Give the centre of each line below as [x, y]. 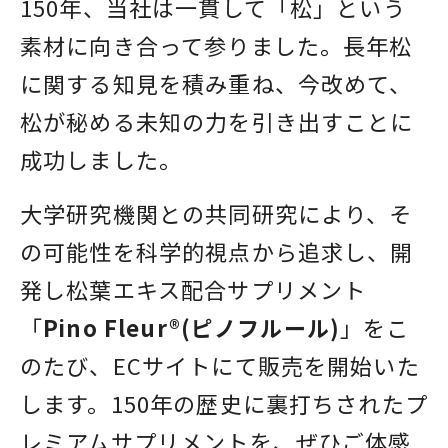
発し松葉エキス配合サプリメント [193, 288]
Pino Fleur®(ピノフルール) [192, 326]
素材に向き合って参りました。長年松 [216, 44]
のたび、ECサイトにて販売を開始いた [220, 364]
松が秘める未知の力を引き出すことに [217, 120]
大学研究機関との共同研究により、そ [216, 212]
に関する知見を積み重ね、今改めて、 [216, 82]
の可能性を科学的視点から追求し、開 [217, 250]
